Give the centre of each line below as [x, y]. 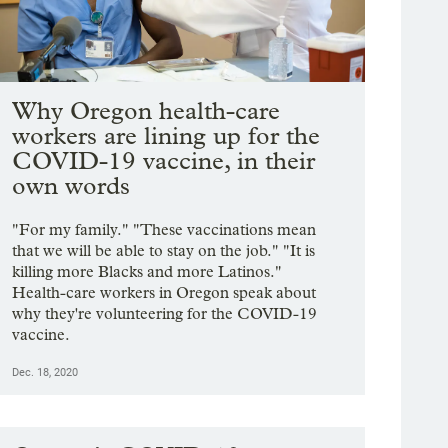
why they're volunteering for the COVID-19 [165, 314]
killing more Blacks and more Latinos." [147, 272]
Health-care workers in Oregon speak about [164, 293]
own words [71, 186]
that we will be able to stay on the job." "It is [164, 251]
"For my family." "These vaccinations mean [164, 230]
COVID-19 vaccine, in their [164, 161]
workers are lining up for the [166, 136]
